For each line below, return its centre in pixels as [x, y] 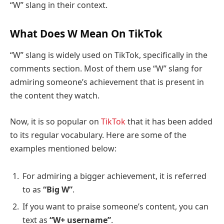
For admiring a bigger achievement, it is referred [114, 176]
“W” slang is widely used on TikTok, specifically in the [109, 55]
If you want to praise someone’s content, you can [115, 207]
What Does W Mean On [69, 33]
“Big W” [58, 190]
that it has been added [169, 121]
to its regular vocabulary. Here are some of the [98, 135]
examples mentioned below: [63, 148]
